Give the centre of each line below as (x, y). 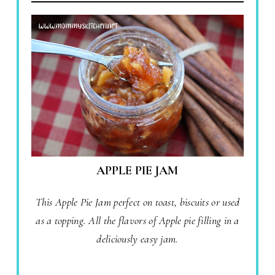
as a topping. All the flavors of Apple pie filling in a (137, 221)
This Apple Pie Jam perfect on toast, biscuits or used (137, 202)
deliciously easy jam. (137, 239)
